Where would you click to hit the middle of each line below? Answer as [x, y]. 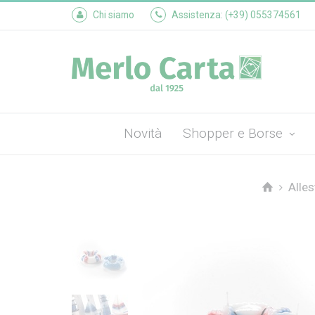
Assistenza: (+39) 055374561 [236, 15]
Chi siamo [114, 15]
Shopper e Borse [234, 133]
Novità [143, 133]
